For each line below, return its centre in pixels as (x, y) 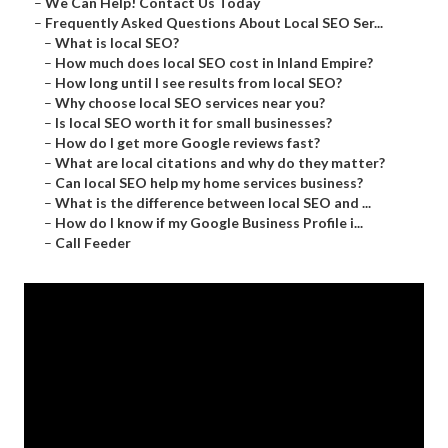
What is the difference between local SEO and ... (213, 203)
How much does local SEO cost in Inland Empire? (214, 63)
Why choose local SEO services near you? (190, 103)
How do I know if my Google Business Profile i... (209, 223)
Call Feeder (93, 243)
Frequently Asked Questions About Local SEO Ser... (214, 23)
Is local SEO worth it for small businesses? (193, 123)
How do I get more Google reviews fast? (187, 143)
